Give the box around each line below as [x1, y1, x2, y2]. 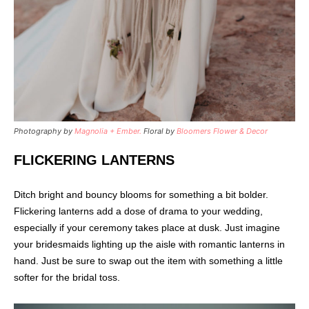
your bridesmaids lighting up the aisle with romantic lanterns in [14, 239, 285, 250]
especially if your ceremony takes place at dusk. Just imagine [14, 222, 280, 234]
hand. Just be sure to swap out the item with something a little [14, 255, 283, 267]
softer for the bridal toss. [14, 272, 120, 283]
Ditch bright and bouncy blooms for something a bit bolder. [14, 189, 268, 201]
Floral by [141, 126, 177, 137]
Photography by [14, 126, 74, 137]
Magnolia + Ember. [74, 126, 141, 137]
